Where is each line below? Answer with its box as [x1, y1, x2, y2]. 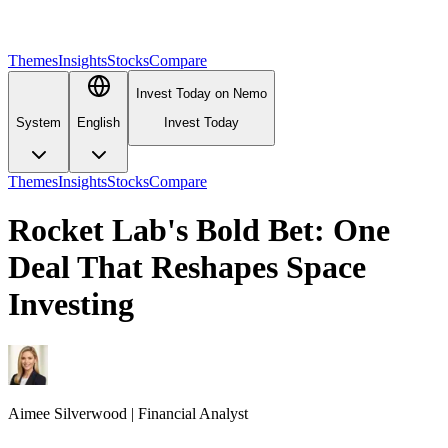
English [77, 114, 120, 130]
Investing [8, 286, 134, 323]
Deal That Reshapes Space [8, 249, 366, 286]
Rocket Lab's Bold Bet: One [8, 212, 390, 249]
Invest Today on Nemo [136, 86, 267, 102]
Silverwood [54, 404, 127, 422]
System [16, 114, 61, 130]
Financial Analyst [138, 404, 248, 422]
